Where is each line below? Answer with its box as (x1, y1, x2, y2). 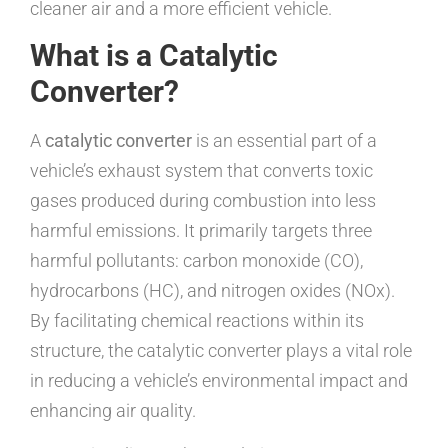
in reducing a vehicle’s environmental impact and (30, 369, 408, 391)
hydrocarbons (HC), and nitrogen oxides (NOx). (30, 279, 395, 301)
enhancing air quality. (30, 399, 196, 421)
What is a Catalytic (30, 37, 278, 73)
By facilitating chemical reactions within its (30, 309, 364, 331)
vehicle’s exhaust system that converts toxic (30, 159, 373, 181)
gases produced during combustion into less (30, 189, 376, 211)
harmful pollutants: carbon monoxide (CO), (30, 249, 363, 271)
